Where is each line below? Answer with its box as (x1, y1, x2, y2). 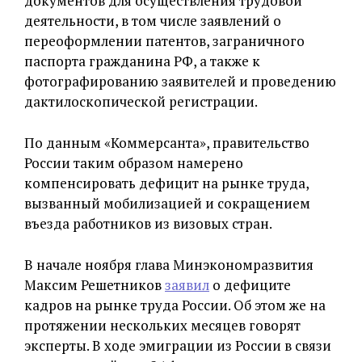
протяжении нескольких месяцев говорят (24, 316, 301, 335)
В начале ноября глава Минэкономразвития (24, 255, 314, 274)
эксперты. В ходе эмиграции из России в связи (24, 336, 331, 355)
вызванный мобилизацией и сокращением (24, 194, 310, 213)
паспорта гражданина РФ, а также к (24, 52, 260, 70)
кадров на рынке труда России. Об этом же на (24, 296, 326, 314)
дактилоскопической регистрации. (24, 92, 258, 111)
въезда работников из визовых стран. (24, 214, 272, 233)
